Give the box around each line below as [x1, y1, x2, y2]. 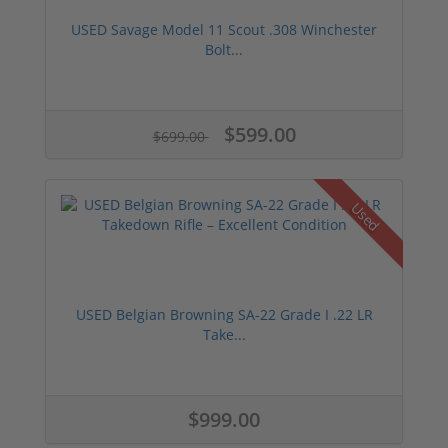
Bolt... [205, 39, 243, 59]
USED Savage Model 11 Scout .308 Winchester [71, 19, 377, 39]
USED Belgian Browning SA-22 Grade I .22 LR [75, 304, 373, 324]
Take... [202, 324, 246, 344]
